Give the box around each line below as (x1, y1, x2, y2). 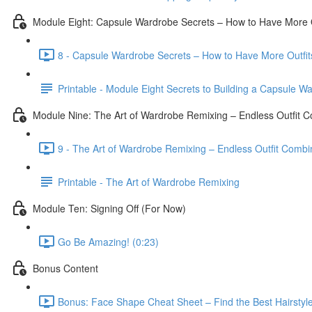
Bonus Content (33, 260, 98, 275)
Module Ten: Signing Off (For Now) (33, 201, 186, 215)
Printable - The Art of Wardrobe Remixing (58, 174, 240, 189)
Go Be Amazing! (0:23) (58, 234, 159, 249)
